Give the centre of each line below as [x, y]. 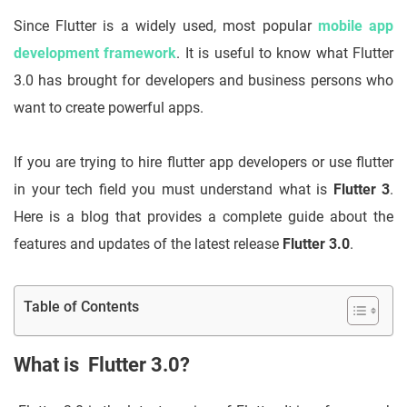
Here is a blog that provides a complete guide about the [203, 217]
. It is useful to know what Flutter [285, 54]
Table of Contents [81, 307]
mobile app [356, 26]
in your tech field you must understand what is [174, 190]
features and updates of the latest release [148, 244]
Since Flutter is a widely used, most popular [166, 26]
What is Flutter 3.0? [104, 365]
